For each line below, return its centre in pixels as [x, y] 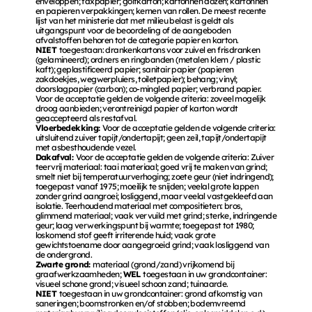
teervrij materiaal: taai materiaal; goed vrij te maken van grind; [151, 167]
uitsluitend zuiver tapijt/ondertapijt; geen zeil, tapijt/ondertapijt [151, 138]
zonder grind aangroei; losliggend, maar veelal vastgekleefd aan [154, 196]
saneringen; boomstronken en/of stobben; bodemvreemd [140, 303]
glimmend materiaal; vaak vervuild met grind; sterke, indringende [156, 216]
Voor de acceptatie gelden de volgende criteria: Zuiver [175, 157]
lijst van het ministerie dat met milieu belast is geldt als [134, 21]
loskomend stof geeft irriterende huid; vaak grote [125, 235]
